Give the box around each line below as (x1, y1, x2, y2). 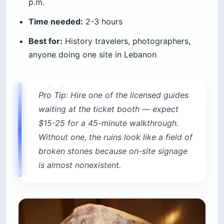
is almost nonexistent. (38, 160, 121, 170)
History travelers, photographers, (62, 36, 190, 46)
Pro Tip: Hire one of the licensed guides (38, 90, 188, 100)
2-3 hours (83, 16, 122, 27)
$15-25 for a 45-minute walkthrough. (38, 118, 178, 128)
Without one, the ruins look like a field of (38, 132, 192, 142)
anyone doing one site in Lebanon (28, 49, 156, 60)
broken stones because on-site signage (38, 146, 187, 156)
